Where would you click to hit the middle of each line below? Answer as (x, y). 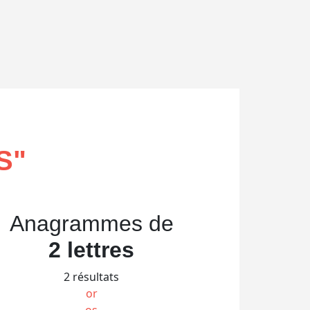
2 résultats (91, 276)
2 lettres (91, 249)
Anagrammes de (91, 223)
